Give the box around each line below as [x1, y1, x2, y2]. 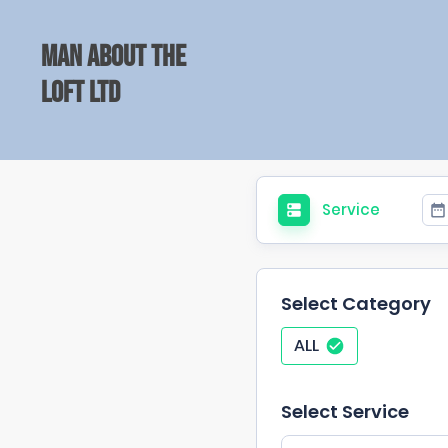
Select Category [281, 291, 431, 317]
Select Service [281, 399, 409, 425]
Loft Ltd [40, 74, 120, 111]
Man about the [40, 38, 186, 75]
